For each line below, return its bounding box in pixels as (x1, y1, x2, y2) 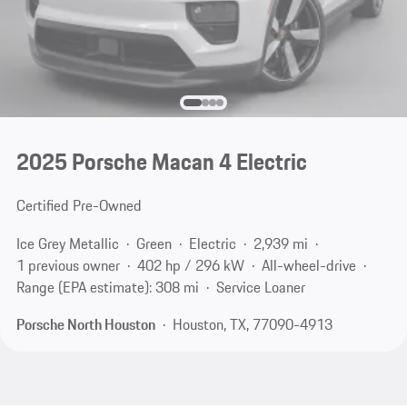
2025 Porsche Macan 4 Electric (15, 144, 307, 180)
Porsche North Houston (15, 313, 155, 336)
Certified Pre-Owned (15, 194, 142, 217)
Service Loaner (215, 275, 305, 298)
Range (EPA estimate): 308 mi (15, 275, 199, 298)
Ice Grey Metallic (15, 232, 119, 254)
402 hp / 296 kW (136, 253, 244, 276)
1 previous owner (15, 253, 120, 276)
